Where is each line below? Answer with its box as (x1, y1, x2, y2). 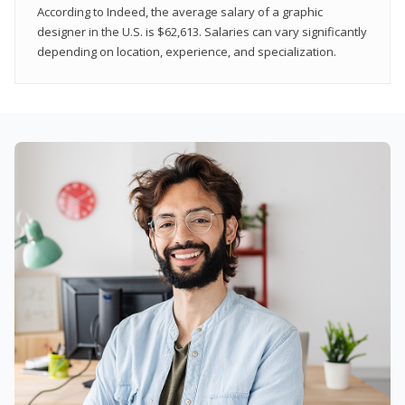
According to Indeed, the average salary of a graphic (37, 3, 323, 20)
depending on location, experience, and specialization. (37, 42, 336, 60)
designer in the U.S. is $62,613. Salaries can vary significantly (37, 23, 367, 40)
